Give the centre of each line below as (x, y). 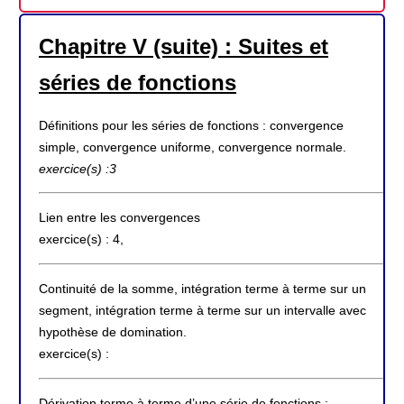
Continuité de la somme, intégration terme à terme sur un (202, 289)
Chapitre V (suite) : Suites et (184, 47)
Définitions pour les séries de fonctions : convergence (191, 125)
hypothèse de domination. (113, 332)
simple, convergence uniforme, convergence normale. (193, 147)
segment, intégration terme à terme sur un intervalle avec (202, 311)
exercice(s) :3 (78, 168)
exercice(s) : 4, (81, 239)
